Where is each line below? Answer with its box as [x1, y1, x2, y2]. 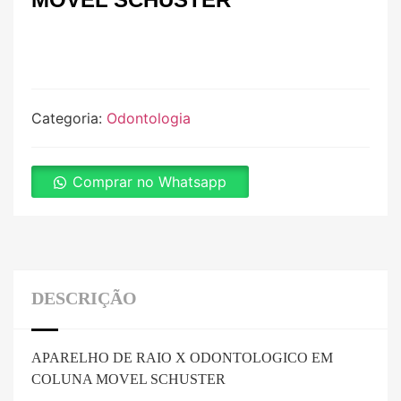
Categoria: [31, 109, 107, 128]
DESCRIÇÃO [31, 288, 137, 309]
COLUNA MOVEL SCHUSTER [31, 371, 226, 388]
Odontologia [107, 109, 191, 128]
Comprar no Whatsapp [73, 173, 226, 192]
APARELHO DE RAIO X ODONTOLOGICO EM [31, 350, 333, 366]
